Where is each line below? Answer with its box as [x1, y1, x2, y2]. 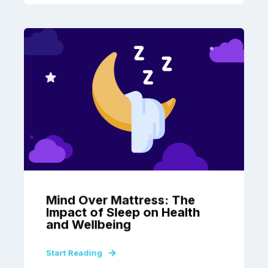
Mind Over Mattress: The [45, 193, 196, 208]
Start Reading [45, 248, 102, 258]
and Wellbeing [45, 217, 131, 232]
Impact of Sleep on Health [45, 205, 200, 220]
